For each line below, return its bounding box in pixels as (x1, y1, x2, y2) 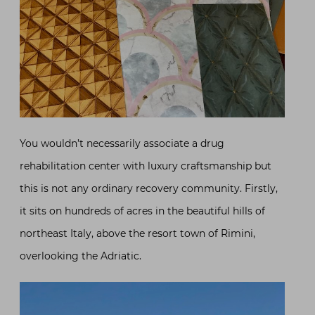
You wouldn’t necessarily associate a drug (20, 136, 224, 150)
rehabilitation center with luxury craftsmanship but (20, 159, 271, 172)
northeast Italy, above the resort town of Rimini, (20, 226, 255, 240)
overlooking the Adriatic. (20, 249, 141, 262)
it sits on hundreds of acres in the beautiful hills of (20, 204, 265, 217)
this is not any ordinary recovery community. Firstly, (20, 181, 278, 195)
